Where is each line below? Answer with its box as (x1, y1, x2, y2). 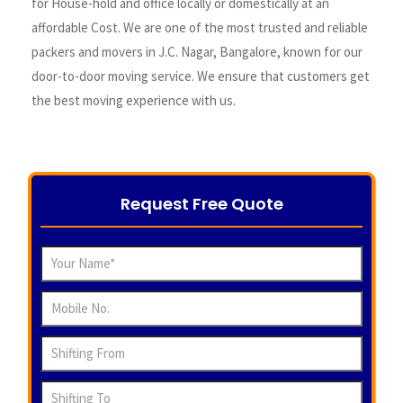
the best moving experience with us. (31, 91, 236, 109)
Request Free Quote (120, 192, 283, 215)
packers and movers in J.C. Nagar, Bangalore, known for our (31, 42, 363, 60)
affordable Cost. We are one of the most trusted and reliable (31, 18, 368, 36)
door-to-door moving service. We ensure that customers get (31, 67, 370, 85)
